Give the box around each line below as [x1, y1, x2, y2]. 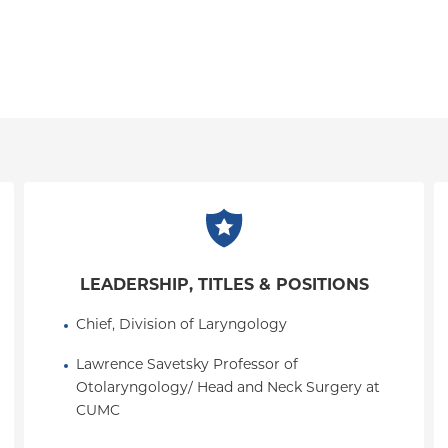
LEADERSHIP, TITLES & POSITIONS [79, 278, 369, 294]
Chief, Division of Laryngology [76, 318, 287, 333]
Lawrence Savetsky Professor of [76, 358, 298, 373]
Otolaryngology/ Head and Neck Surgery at [76, 381, 380, 396]
